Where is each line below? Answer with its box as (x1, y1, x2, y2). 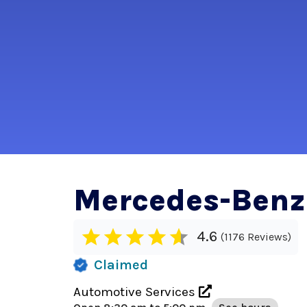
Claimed (94, 256, 148, 273)
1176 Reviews (224, 230, 288, 243)
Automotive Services (73, 284, 199, 299)
